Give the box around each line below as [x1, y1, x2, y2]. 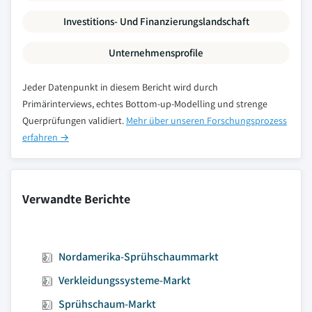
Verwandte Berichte [22, 191, 130, 207]
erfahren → [22, 131, 69, 143]
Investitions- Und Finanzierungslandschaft [63, 15, 249, 28]
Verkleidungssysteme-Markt [58, 273, 191, 288]
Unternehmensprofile [109, 46, 203, 59]
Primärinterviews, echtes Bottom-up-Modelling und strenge [22, 97, 267, 110]
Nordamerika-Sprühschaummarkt [58, 249, 219, 264]
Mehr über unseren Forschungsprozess [126, 114, 287, 127]
